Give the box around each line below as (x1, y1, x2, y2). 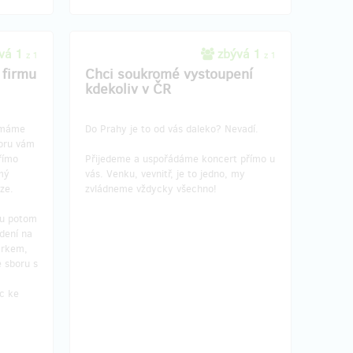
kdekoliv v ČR (85, 79, 171, 98)
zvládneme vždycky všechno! (85, 181, 217, 195)
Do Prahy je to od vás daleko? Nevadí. (85, 121, 258, 136)
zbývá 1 (214, 45, 264, 62)
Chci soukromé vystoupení (85, 64, 253, 84)
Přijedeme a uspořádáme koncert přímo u (85, 151, 275, 165)
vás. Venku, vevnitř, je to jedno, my (85, 166, 245, 180)
